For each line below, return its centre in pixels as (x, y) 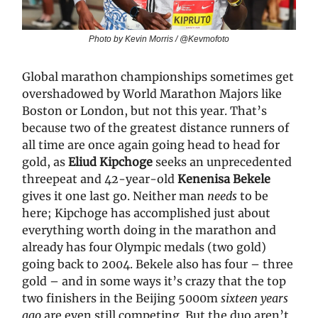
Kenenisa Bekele (224, 179)
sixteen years (254, 298)
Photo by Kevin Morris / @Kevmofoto (159, 39)
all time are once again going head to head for (151, 145)
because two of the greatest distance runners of (155, 128)
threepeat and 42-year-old (100, 179)
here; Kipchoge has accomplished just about (146, 213)
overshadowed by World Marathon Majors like (152, 94)
